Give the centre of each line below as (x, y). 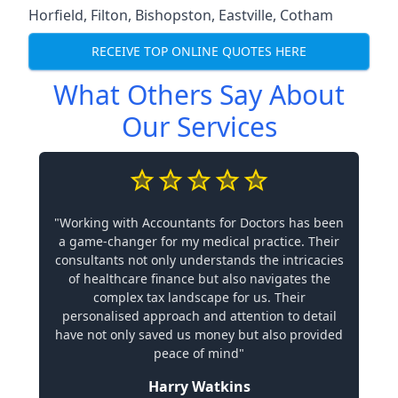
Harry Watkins (199, 386)
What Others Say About (199, 94)
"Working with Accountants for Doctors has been (199, 222)
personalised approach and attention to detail (199, 315)
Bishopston (173, 15)
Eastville (246, 15)
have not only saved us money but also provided (199, 334)
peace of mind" (199, 353)
